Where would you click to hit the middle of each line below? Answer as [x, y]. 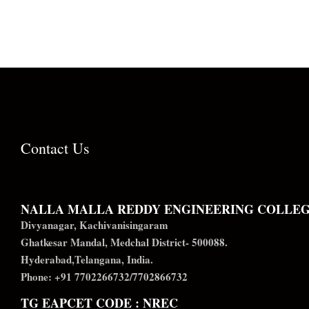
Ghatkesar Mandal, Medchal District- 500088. [124, 242]
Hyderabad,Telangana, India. [87, 259]
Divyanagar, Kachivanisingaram [94, 225]
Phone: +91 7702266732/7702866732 [104, 277]
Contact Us [55, 148]
